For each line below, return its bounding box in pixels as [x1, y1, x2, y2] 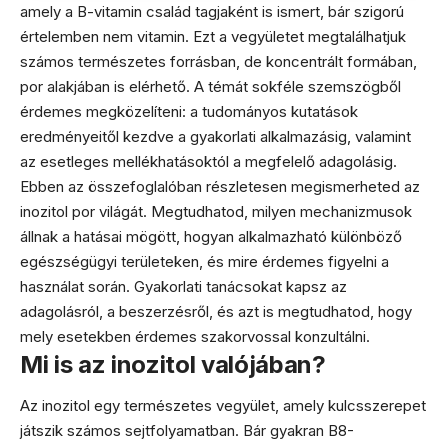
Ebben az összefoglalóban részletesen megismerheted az [20, 176, 420, 196]
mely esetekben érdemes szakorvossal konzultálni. [20, 326, 370, 346]
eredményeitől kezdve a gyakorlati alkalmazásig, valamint [20, 126, 411, 146]
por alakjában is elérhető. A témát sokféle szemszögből [20, 76, 401, 96]
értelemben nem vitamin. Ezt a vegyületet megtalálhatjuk [20, 26, 406, 46]
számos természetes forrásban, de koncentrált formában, [20, 51, 417, 71]
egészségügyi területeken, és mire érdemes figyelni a [20, 251, 389, 271]
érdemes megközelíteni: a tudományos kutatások [20, 101, 358, 121]
